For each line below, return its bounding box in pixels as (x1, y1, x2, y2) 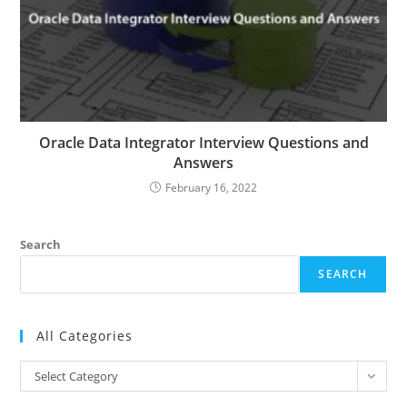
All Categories (36, 327, 134, 345)
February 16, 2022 (165, 180, 257, 196)
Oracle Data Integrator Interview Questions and (38, 133, 369, 154)
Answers (174, 153, 233, 174)
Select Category (35, 368, 119, 385)
